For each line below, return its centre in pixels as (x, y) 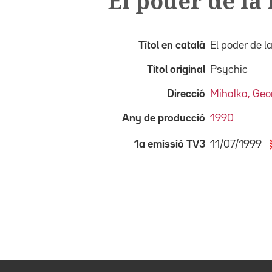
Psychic (229, 70)
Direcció (186, 94)
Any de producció (164, 118)
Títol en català (172, 45)
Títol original (176, 70)
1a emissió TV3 (170, 144)
